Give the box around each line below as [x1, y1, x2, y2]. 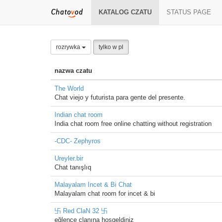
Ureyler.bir [55, 155, 83, 162]
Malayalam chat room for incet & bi [55, 190, 155, 197]
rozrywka [56, 44, 82, 51]
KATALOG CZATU [99, 8, 152, 16]
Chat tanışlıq [55, 164, 91, 171]
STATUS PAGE [166, 8, 211, 16]
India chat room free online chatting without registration [55, 120, 212, 127]
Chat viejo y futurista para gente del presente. [55, 94, 185, 101]
